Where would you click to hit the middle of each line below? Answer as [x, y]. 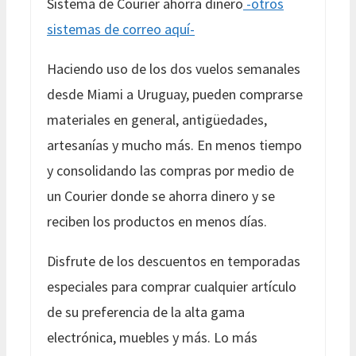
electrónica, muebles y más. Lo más [152, 337]
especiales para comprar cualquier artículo [172, 286]
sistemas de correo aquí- [121, 29]
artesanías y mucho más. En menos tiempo [174, 145]
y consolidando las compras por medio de [170, 170]
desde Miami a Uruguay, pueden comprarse [175, 94]
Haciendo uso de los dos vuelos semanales [174, 68]
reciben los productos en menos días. [157, 221]
